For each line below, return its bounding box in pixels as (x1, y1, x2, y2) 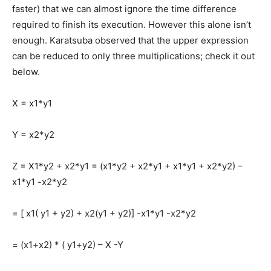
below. (12, 66, 40, 78)
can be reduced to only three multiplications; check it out (12, 50, 255, 62)
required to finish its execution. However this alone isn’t (12, 19, 251, 31)
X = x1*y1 (12, 97, 52, 109)
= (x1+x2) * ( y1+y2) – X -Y (12, 239, 123, 251)
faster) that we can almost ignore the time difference (12, 3, 237, 15)
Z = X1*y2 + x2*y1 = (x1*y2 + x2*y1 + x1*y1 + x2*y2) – (12, 160, 243, 172)
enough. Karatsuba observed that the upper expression (12, 34, 249, 47)
